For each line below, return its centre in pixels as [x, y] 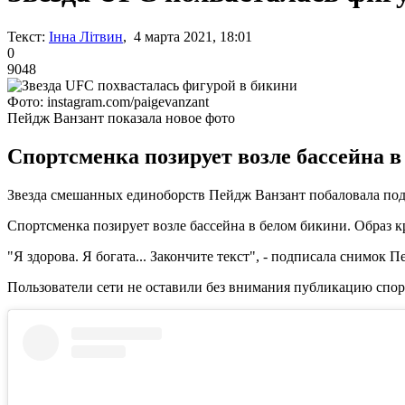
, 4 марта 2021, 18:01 [188, 36]
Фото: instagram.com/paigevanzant [108, 101]
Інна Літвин [86, 36]
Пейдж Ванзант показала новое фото [121, 118]
